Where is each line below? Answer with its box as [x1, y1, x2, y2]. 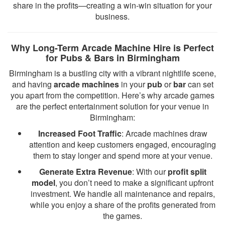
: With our [132, 166, 168, 177]
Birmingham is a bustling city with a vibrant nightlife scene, [9, 67, 216, 79]
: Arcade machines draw [121, 128, 207, 139]
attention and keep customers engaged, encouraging [29, 139, 216, 150]
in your [119, 78, 147, 90]
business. [95, 11, 130, 22]
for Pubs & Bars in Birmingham [45, 51, 180, 64]
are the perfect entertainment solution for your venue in [16, 100, 209, 112]
